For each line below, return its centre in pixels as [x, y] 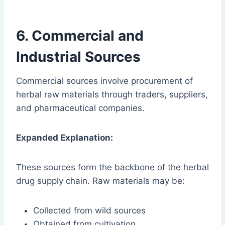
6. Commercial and [80, 36]
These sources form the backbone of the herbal [113, 167]
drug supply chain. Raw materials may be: [100, 181]
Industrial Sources [78, 57]
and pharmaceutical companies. [80, 108]
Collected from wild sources [89, 211]
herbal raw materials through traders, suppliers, [112, 95]
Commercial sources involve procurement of [104, 81]
